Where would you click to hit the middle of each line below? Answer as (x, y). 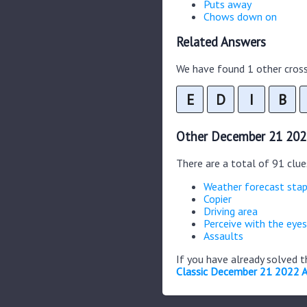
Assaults (223, 235)
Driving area (231, 211)
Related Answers (221, 42)
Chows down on (240, 16)
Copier (218, 198)
